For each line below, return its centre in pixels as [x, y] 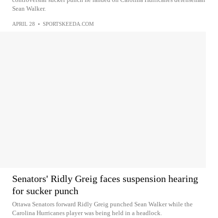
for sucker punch [45, 191]
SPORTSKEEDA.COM [68, 24]
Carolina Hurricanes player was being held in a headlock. [87, 213]
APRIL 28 [24, 24]
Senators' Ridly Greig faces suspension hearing [105, 179]
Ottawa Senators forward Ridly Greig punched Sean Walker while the [102, 204]
